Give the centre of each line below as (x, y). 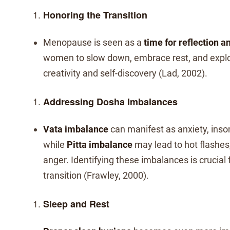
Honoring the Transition (95, 15)
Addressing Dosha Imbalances (110, 102)
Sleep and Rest (76, 204)
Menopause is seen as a (93, 42)
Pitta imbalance (100, 145)
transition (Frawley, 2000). (96, 175)
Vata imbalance (76, 129)
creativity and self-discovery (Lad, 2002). (125, 73)
